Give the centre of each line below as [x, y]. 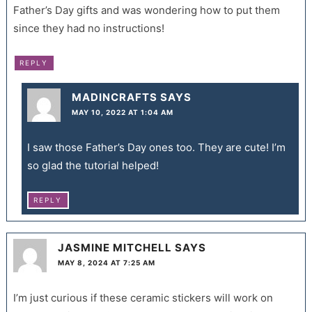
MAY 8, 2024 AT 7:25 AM [106, 263]
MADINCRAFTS [114, 97]
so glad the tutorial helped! [93, 165]
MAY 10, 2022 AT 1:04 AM [122, 112]
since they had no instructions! [88, 28]
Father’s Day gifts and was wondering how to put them [146, 10]
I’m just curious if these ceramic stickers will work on [143, 298]
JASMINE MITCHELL [115, 248]
